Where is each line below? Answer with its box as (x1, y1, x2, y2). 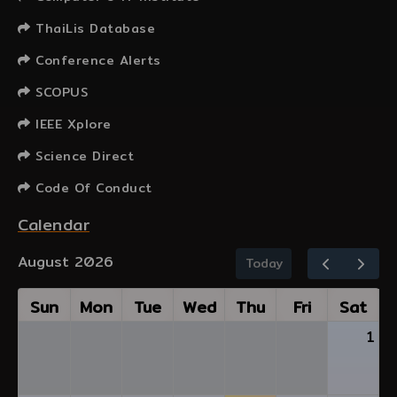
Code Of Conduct (30, 177, 152, 198)
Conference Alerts (30, 50, 161, 70)
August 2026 (18, 251, 113, 274)
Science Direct (30, 145, 134, 166)
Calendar (18, 211, 90, 237)
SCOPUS (30, 82, 88, 102)
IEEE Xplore (30, 113, 112, 134)
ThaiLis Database (30, 18, 155, 38)
